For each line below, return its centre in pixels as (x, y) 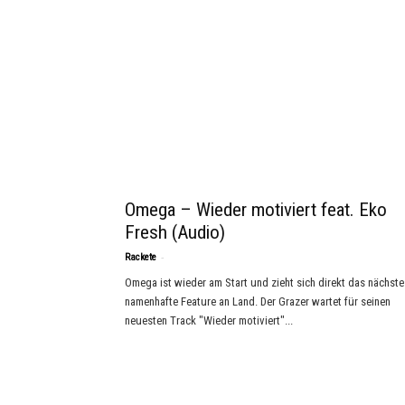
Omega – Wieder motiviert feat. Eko (256, 210)
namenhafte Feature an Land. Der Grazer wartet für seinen (258, 301)
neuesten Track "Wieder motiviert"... (209, 320)
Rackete (141, 257)
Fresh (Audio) (175, 232)
